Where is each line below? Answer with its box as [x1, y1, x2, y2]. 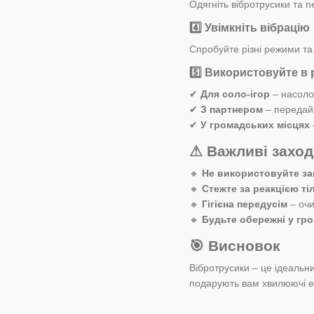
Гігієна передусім [202, 198, 287, 210]
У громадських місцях [200, 118, 310, 130]
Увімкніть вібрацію [205, 21, 310, 34]
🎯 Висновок [189, 237, 280, 254]
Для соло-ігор [200, 88, 270, 100]
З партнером [200, 103, 263, 115]
